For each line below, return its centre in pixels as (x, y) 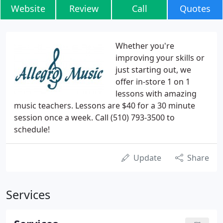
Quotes (195, 8)
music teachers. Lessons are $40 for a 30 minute (105, 106)
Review (84, 8)
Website (28, 8)
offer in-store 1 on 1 (153, 82)
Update (147, 158)
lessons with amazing (156, 94)
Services (28, 195)
